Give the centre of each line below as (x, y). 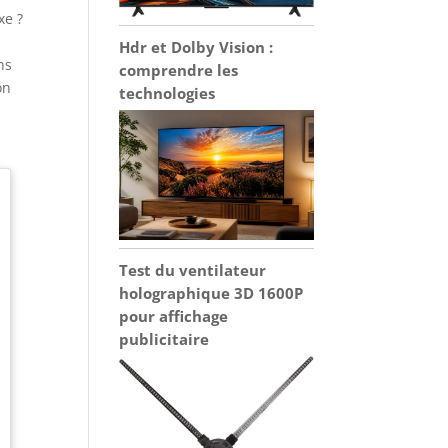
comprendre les (179, 70)
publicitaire (164, 338)
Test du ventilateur (193, 269)
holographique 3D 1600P (211, 292)
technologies (167, 93)
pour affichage (174, 315)
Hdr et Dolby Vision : (196, 47)
